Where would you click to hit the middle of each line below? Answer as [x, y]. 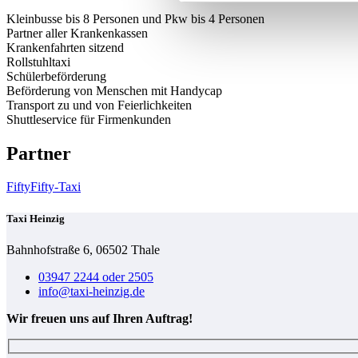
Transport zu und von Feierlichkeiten [99, 105]
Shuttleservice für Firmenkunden [89, 119]
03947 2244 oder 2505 [96, 276]
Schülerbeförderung [56, 76]
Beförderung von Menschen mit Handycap [114, 90]
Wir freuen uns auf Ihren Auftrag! [99, 318]
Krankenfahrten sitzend [65, 47]
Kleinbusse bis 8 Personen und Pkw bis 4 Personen [135, 18]
